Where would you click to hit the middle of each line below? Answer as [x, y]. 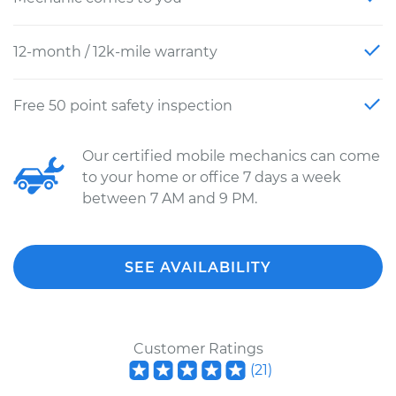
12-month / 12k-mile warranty [115, 52]
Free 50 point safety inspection [123, 106]
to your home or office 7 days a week [212, 177]
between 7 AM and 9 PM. [170, 198]
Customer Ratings [198, 349]
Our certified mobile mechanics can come [231, 156]
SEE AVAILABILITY [198, 267]
